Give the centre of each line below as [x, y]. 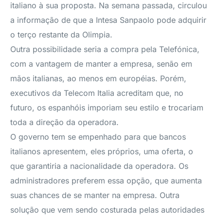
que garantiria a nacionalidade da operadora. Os [100, 166]
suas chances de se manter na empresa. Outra [95, 195]
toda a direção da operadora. [65, 122]
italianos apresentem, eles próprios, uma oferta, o [102, 151]
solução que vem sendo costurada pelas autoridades [108, 210]
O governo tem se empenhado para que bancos [98, 137]
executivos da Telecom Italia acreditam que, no [97, 93]
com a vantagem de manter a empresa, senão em [101, 64]
